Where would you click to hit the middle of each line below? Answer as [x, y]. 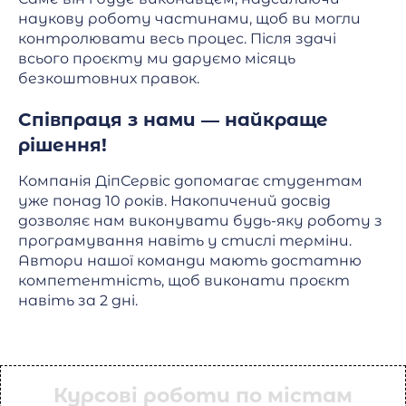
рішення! [63, 145]
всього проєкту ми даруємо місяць [157, 59]
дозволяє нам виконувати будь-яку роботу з [200, 221]
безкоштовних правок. [109, 79]
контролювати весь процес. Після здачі [177, 39]
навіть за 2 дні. [78, 301]
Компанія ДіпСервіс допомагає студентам [190, 181]
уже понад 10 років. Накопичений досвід [174, 201]
